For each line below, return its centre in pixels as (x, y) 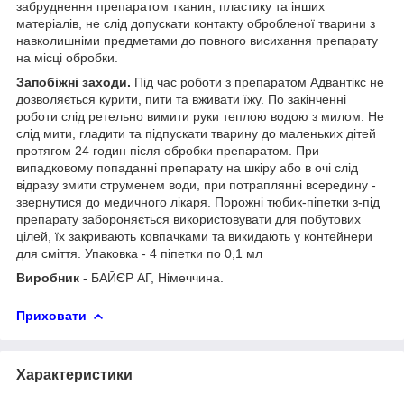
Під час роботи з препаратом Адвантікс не (259, 82)
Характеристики (74, 374)
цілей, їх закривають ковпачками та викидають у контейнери (194, 236)
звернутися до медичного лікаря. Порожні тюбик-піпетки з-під (198, 202)
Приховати (51, 315)
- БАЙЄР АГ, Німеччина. (151, 277)
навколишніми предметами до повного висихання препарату (197, 40)
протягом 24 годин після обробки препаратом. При (168, 150)
